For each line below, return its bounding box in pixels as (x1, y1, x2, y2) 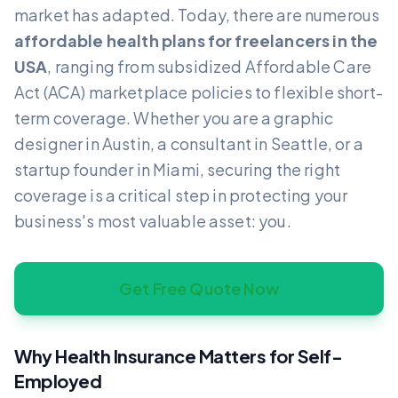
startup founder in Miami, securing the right (14, 158, 341, 179)
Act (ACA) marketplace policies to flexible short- (14, 81, 383, 102)
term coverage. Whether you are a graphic (14, 107, 334, 128)
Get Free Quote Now (119, 277, 279, 298)
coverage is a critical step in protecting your (14, 184, 348, 205)
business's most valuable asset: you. (14, 210, 291, 231)
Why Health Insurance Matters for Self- (14, 344, 342, 367)
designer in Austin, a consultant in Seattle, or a (14, 132, 363, 154)
